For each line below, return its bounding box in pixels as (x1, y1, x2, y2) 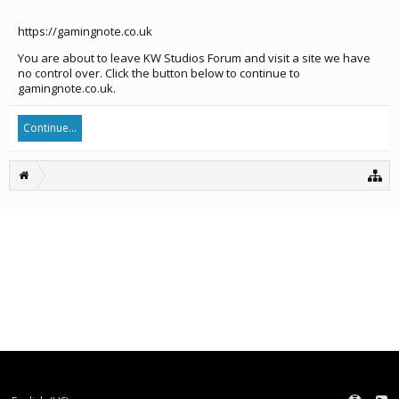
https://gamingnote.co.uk (18, 23, 152, 39)
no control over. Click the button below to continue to (18, 65, 300, 81)
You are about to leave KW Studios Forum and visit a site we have (18, 50, 370, 66)
